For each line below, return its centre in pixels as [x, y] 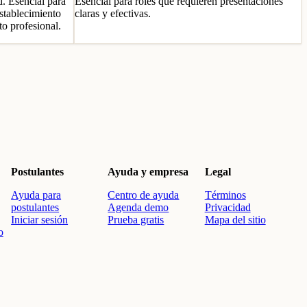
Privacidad [228, 207]
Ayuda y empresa [148, 172]
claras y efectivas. [113, 13]
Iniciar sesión [40, 220]
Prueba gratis [136, 220]
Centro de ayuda [144, 195]
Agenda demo [138, 207]
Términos [225, 195]
